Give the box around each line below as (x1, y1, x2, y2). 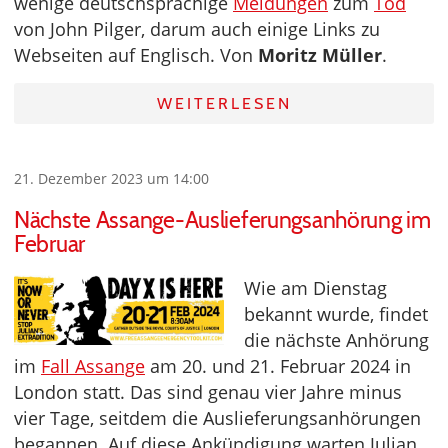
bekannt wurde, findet (244, 302, 428, 327)
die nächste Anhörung (244, 328, 429, 353)
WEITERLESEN (156, 94, 292, 114)
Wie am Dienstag (244, 276, 387, 301)
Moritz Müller (258, 43, 382, 68)
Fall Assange (41, 354, 145, 379)
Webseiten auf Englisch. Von (14, 43, 258, 68)
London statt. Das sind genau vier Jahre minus (14, 380, 402, 405)
